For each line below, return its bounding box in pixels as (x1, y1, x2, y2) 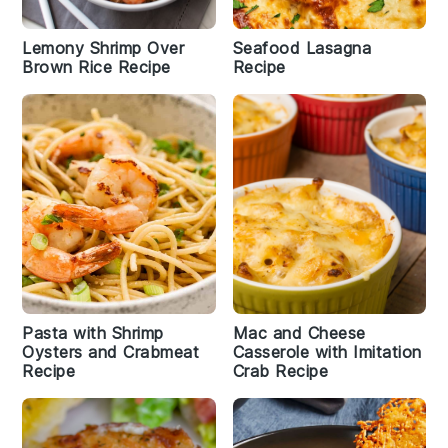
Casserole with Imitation (232, 342, 422, 362)
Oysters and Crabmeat (22, 342, 200, 362)
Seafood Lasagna (232, 38, 371, 58)
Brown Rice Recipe (22, 57, 171, 77)
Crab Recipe (232, 361, 328, 381)
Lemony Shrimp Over (22, 38, 185, 58)
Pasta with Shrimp (22, 323, 164, 343)
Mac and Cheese (232, 323, 366, 343)
